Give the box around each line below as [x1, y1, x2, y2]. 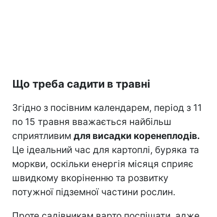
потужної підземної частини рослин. [12, 186, 175, 198]
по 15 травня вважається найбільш [12, 116, 171, 127]
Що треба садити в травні [12, 77, 150, 90]
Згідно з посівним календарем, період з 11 [12, 102, 202, 113]
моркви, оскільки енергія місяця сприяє [12, 158, 193, 170]
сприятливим [12, 130, 74, 141]
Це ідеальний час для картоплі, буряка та [12, 144, 199, 155]
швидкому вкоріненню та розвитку [12, 172, 169, 184]
